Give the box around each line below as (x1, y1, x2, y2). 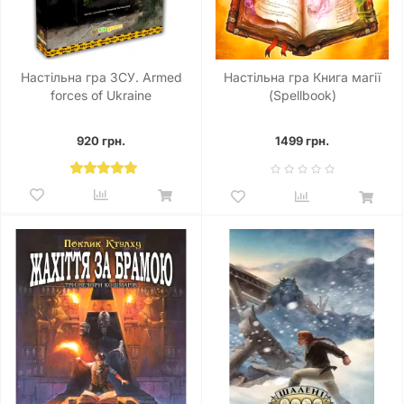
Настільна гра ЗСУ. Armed (20, 69, 182, 85)
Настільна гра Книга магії (224, 69, 381, 85)
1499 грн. (275, 133, 329, 148)
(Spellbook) (268, 87, 336, 103)
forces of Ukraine (50, 87, 151, 103)
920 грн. (77, 133, 125, 148)
